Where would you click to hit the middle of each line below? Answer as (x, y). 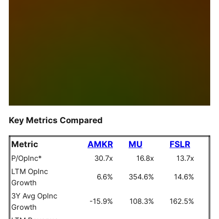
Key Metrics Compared (56, 120)
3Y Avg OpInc (34, 196)
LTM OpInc (30, 171)
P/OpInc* (26, 158)
